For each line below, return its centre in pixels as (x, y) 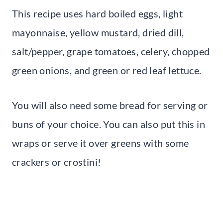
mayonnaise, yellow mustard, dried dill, (98, 33)
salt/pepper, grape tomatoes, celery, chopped (111, 52)
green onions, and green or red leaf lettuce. (107, 70)
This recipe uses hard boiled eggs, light (97, 14)
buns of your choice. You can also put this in (109, 124)
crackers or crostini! (58, 162)
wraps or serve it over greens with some (101, 143)
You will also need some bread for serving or (110, 105)
